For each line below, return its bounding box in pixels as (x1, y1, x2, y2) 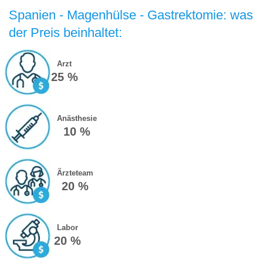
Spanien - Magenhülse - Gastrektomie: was (9, 8, 253, 23)
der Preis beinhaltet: (9, 25, 122, 41)
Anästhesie (56, 114, 97, 123)
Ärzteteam (56, 168, 93, 178)
